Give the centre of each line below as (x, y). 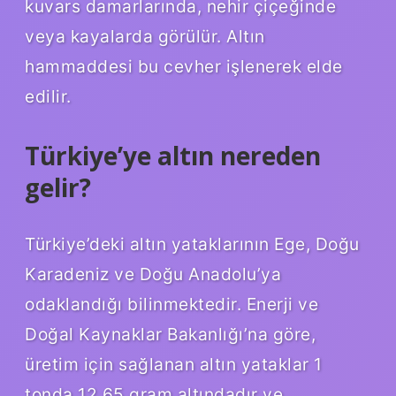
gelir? (58, 187)
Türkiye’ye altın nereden (173, 155)
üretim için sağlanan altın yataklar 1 (174, 364)
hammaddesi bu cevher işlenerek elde (184, 66)
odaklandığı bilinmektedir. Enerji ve (171, 304)
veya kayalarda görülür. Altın (145, 36)
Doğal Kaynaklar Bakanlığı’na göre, (170, 334)
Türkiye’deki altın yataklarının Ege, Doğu (192, 244)
